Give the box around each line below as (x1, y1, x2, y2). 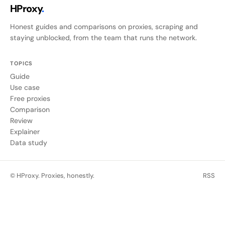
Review (10, 116, 33, 125)
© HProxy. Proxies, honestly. (10, 171, 94, 180)
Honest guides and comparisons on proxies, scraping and (10, 22, 198, 32)
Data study (10, 138, 47, 147)
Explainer (10, 127, 40, 136)
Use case (10, 82, 40, 92)
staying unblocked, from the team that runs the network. (10, 33, 197, 43)
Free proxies (10, 93, 50, 103)
